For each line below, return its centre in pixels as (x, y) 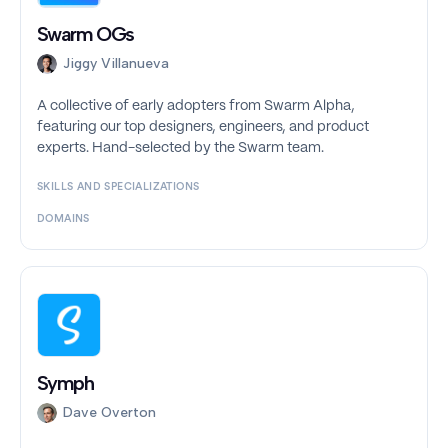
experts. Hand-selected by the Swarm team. (180, 148)
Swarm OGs (85, 34)
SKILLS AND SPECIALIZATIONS (118, 187)
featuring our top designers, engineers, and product (203, 127)
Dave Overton (109, 413)
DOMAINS (63, 219)
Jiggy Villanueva (116, 64)
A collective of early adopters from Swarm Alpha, (196, 106)
